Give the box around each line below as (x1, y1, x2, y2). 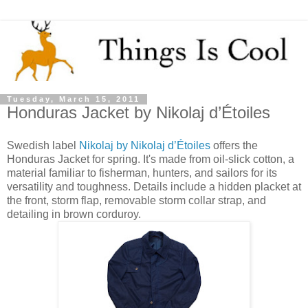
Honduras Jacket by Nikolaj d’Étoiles (7, 103, 270, 122)
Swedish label (7, 140, 79, 152)
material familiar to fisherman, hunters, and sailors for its (7, 167, 277, 179)
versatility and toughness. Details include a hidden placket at (7, 181, 301, 193)
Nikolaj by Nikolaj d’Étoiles (79, 140, 210, 152)
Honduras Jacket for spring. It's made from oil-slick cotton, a (7, 153, 294, 166)
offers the (210, 140, 258, 152)
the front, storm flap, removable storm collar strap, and (7, 195, 266, 207)
